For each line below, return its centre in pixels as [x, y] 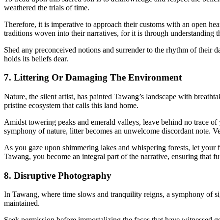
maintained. [22, 203]
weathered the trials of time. [47, 7]
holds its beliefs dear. [36, 58]
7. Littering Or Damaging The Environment [93, 78]
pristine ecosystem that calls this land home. [71, 106]
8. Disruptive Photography [58, 175]
